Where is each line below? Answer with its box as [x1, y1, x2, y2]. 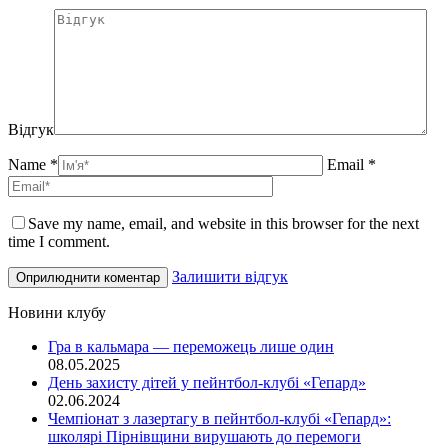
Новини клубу [8, 304, 106, 322]
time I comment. [8, 233, 110, 251]
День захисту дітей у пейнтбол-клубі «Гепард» [48, 374, 366, 392]
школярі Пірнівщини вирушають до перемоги [48, 428, 361, 446]
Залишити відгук [172, 268, 288, 286]
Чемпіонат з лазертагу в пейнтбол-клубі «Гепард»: [48, 410, 391, 428]
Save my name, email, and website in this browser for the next [28, 215, 419, 233]
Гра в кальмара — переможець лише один [48, 338, 334, 356]
